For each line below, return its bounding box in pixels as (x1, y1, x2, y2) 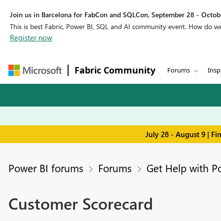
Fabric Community (74, 64, 155, 76)
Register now (10, 33, 52, 42)
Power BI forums (8, 161, 83, 175)
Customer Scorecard (8, 192, 153, 215)
